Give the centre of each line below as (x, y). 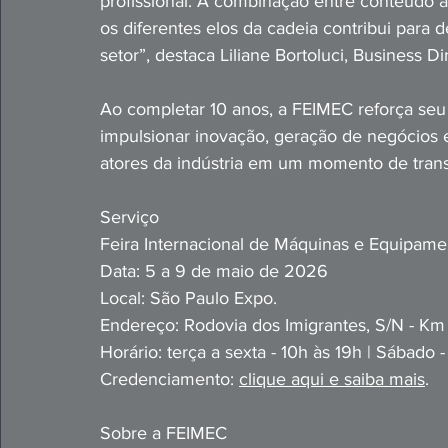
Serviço (129, 217)
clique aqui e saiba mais (332, 379)
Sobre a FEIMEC (163, 433)
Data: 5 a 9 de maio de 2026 (214, 271)
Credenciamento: (169, 379)
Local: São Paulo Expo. (188, 298)
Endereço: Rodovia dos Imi (204, 325)
